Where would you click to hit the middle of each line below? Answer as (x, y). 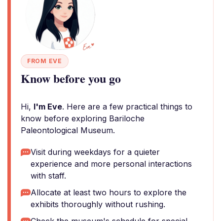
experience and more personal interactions (111, 164)
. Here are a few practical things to (127, 107)
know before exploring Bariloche (83, 118)
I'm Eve (48, 107)
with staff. (48, 176)
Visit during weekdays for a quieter (95, 152)
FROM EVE (45, 61)
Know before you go (71, 78)
